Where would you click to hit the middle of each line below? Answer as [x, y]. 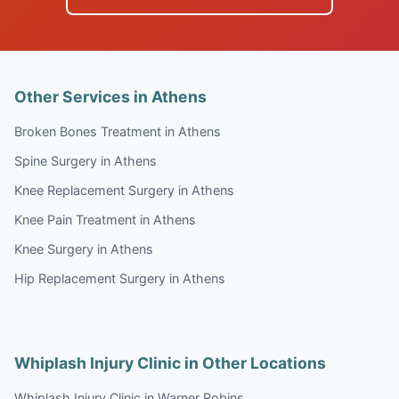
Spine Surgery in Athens [85, 160]
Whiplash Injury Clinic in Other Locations [170, 362]
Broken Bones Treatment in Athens [118, 131]
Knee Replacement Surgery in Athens [124, 190]
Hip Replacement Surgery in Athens [120, 278]
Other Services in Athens [110, 96]
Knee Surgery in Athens [84, 248]
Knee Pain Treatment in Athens [105, 219]
